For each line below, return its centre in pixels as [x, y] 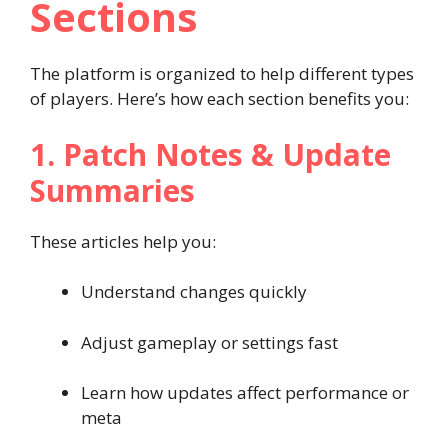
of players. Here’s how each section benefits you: [219, 98]
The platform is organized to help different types [222, 73]
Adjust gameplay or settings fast [209, 342]
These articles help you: [123, 241]
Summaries [112, 190]
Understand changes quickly [194, 291]
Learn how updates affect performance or [245, 392]
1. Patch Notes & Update [210, 154]
